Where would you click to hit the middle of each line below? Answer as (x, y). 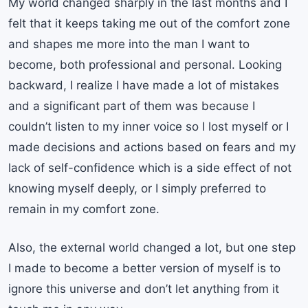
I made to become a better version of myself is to (144, 268)
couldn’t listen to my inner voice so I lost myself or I (148, 127)
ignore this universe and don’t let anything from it (144, 288)
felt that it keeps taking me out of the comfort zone (149, 24)
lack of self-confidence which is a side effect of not (150, 168)
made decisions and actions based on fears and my (152, 147)
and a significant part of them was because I (132, 106)
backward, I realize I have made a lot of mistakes (144, 86)
